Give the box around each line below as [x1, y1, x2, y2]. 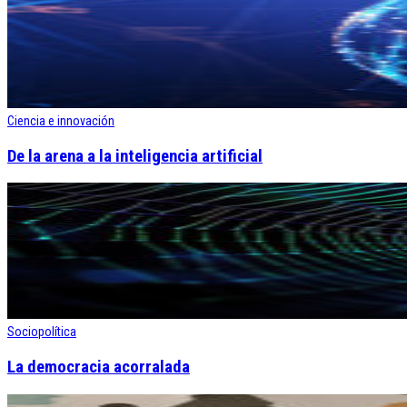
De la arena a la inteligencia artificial [7, 145, 263, 166]
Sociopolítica [7, 324, 76, 340]
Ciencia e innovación [7, 113, 114, 128]
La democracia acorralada [7, 357, 190, 378]
